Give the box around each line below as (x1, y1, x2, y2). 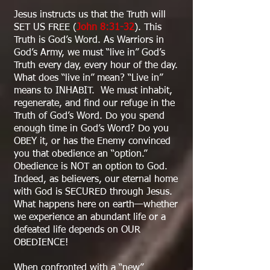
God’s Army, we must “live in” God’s (14, 48, 165, 58)
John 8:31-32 (77, 23, 134, 33)
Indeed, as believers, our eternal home (14, 175, 178, 184)
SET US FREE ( (14, 23, 77, 33)
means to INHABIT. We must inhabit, (14, 86, 172, 96)
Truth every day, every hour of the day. (14, 61, 178, 71)
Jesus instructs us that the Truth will (14, 10, 166, 20)
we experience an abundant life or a (14, 213, 166, 222)
